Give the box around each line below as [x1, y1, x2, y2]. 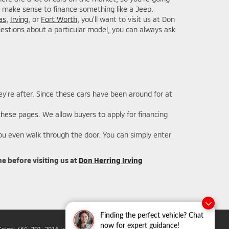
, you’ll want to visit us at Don [77, 14, 175, 24]
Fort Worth [41, 14, 77, 24]
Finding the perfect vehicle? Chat [100, 211, 203, 220]
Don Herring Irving [79, 155, 143, 165]
